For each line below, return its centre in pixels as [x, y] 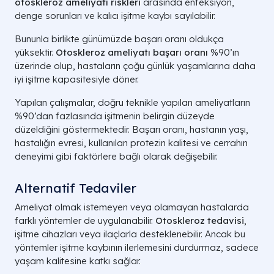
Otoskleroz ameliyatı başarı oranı [132, 53]
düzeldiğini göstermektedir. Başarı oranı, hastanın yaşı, [131, 130]
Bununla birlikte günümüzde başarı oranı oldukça [119, 39]
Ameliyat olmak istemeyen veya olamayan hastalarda [132, 207]
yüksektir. [35, 53]
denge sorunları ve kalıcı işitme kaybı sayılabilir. [115, 16]
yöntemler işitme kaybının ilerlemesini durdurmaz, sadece [137, 248]
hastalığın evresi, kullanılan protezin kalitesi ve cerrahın [131, 143]
